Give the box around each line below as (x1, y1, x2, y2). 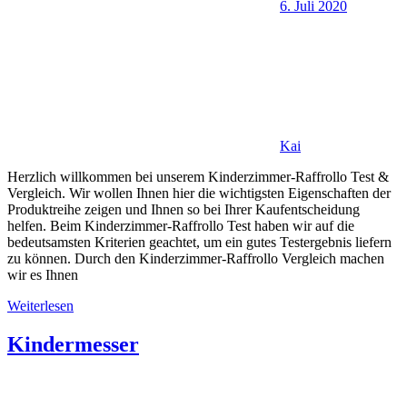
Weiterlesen (7, 298, 74, 314)
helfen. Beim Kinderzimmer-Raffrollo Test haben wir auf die (7, 218, 354, 234)
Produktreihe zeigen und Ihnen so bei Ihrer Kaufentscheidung (7, 202, 360, 218)
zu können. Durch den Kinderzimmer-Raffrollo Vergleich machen (7, 251, 384, 267)
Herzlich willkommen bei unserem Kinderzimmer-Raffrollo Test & (7, 169, 389, 185)
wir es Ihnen (7, 267, 78, 283)
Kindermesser (7, 333, 139, 357)
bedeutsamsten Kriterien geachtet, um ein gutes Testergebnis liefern (7, 234, 392, 251)
